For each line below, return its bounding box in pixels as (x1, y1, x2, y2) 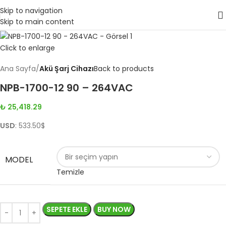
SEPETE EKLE (46, 204, 87, 215)
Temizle (56, 167, 84, 178)
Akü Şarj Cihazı (39, 64, 94, 74)
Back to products (94, 64, 154, 74)
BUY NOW (97, 204, 131, 215)
